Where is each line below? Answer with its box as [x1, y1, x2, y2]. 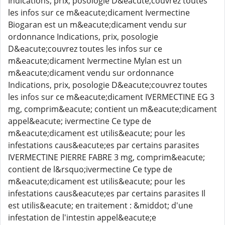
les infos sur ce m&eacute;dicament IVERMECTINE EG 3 [8, 91, 214, 102]
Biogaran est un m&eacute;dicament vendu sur [8, 19, 187, 30]
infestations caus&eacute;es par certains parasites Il [8, 188, 205, 199]
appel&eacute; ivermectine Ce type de [8, 116, 151, 127]
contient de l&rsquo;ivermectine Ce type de [8, 164, 172, 175]
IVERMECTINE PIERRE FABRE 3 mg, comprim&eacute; [8, 152, 205, 163]
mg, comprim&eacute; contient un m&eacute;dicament [8, 103, 217, 115]
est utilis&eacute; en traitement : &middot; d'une [8, 200, 193, 211]
